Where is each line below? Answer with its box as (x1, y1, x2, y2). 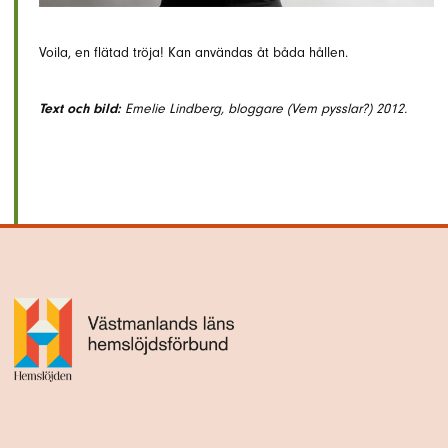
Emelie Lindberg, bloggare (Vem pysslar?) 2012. (121, 99, 407, 117)
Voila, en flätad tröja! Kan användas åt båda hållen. (39, 43, 348, 61)
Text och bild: (39, 99, 121, 117)
